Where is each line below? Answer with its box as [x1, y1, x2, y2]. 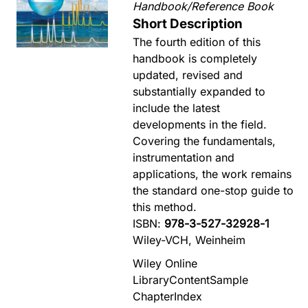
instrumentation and [133, 151, 235, 164]
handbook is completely [133, 52, 258, 65]
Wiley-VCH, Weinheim [133, 233, 246, 247]
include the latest [133, 101, 221, 115]
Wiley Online [133, 256, 198, 270]
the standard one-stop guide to [133, 184, 294, 197]
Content [169, 272, 210, 287]
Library [133, 272, 170, 287]
